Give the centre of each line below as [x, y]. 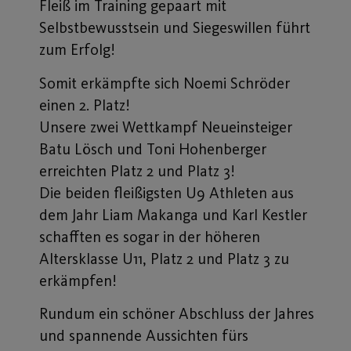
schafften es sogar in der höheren [150, 236]
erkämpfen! [78, 280]
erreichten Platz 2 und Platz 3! [137, 170]
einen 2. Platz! [85, 105]
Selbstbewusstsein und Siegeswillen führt [175, 28]
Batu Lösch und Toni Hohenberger [153, 148]
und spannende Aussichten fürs [144, 336]
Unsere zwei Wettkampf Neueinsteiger [166, 127]
